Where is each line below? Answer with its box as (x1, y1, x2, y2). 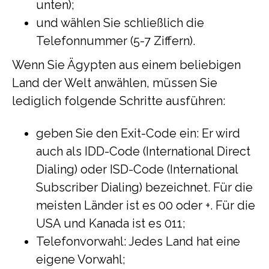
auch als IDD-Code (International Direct (36, 144, 250, 159)
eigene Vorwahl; (36, 252, 125, 267)
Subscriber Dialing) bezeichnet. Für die (36, 180, 253, 195)
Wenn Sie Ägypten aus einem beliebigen (12, 58, 241, 72)
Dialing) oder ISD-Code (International (36, 162, 238, 177)
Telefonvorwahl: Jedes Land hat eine (36, 234, 240, 249)
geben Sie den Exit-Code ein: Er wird (36, 126, 240, 141)
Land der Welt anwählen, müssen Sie (12, 76, 217, 90)
